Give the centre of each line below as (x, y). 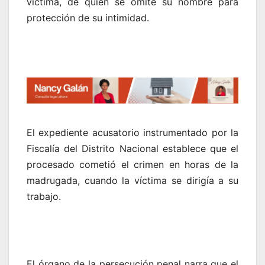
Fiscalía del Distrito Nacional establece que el (132, 148)
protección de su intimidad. (88, 17)
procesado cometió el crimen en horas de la (132, 164)
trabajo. (44, 196)
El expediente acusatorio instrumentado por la (132, 132)
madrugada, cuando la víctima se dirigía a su (132, 180)
